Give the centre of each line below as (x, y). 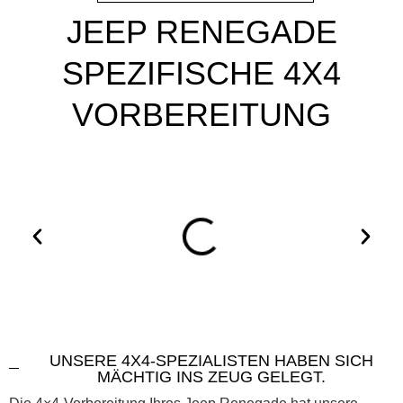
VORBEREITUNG (201, 114)
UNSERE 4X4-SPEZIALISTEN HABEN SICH (211, 360)
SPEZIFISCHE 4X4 (201, 73)
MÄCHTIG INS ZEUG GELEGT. (211, 376)
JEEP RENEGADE (201, 31)
